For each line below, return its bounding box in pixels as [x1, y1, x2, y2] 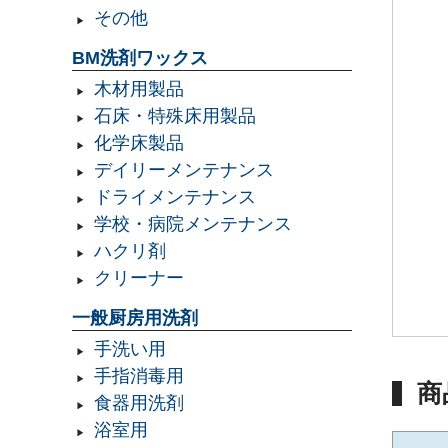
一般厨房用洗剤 [72, 308, 198, 329]
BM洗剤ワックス [72, 48, 208, 69]
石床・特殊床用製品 [93, 106, 256, 127]
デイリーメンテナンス [93, 160, 274, 181]
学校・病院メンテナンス [93, 214, 292, 235]
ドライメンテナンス [93, 187, 256, 208]
